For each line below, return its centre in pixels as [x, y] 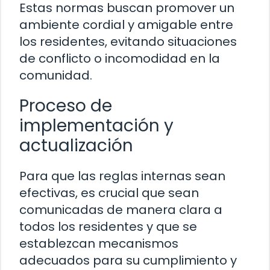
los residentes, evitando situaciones [128, 41]
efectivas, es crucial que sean [109, 193]
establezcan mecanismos [99, 243]
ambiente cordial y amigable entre [126, 24]
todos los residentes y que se [108, 226]
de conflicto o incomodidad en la [120, 58]
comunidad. [56, 75]
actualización [76, 145]
